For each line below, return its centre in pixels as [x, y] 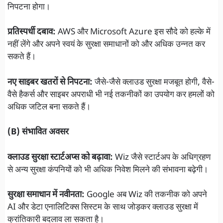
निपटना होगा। [29, 7]
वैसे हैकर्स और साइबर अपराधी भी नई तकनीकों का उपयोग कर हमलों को [111, 95]
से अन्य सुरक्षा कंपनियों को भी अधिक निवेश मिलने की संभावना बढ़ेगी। [108, 170]
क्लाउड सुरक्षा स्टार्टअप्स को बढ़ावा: [60, 158]
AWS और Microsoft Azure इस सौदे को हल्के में [133, 33]
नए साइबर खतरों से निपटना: [50, 82]
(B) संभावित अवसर [38, 133]
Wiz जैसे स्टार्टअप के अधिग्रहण [162, 158]
